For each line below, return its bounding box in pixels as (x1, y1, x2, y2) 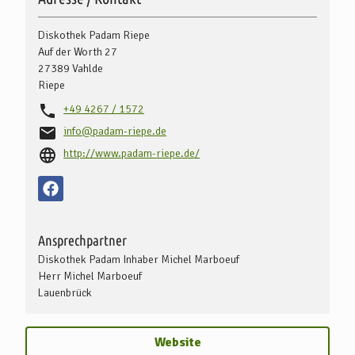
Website (154, 334, 201, 350)
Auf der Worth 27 (38, 44, 117, 59)
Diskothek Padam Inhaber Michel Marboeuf (38, 252, 239, 266)
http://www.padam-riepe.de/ (63, 147, 200, 161)
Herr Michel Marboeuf (38, 269, 142, 283)
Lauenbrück (38, 285, 92, 300)
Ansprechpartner (38, 231, 127, 248)
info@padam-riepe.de (63, 124, 166, 139)
